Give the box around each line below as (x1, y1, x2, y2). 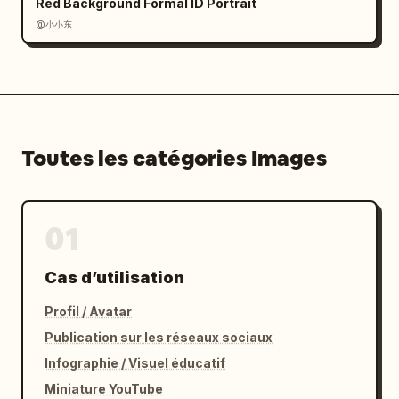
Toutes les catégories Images (21, 144, 327, 172)
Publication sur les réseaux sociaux (45, 330, 273, 345)
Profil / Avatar (45, 304, 132, 319)
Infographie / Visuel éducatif (45, 355, 225, 370)
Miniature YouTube (45, 381, 163, 396)
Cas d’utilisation (45, 268, 184, 287)
